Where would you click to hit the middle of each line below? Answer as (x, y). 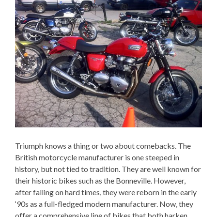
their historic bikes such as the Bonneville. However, (101, 181)
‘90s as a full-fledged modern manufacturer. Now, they (104, 204)
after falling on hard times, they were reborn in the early (106, 192)
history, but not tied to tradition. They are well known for (108, 169)
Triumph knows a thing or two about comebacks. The (103, 146)
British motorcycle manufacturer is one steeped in (97, 157)
